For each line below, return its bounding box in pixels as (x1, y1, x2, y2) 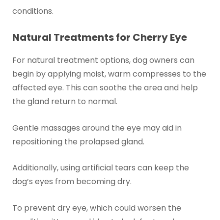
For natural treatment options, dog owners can (12, 54, 194, 66)
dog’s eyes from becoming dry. (12, 176, 132, 188)
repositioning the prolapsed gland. (12, 136, 144, 147)
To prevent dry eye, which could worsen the (12, 202, 181, 214)
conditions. (12, 5, 54, 17)
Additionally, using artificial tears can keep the (12, 162, 189, 174)
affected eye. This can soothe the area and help (12, 82, 198, 93)
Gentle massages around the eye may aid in (12, 122, 182, 134)
